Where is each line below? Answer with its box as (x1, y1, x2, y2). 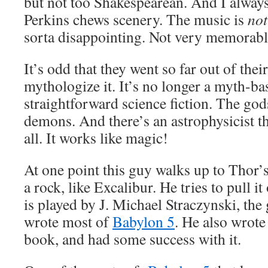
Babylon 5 (112, 211, 175, 232)
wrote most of (24, 211, 112, 232)
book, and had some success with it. (24, 229, 241, 249)
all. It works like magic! (24, 127, 168, 148)
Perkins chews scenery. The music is (24, 9, 248, 29)
